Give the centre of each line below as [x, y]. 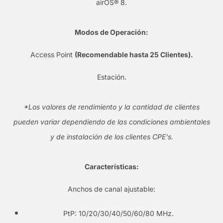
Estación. [111, 77]
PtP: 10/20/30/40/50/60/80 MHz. [118, 214]
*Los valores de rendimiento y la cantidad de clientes [111, 107]
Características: [111, 166]
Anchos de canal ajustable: [111, 189]
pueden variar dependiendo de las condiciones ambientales [111, 121]
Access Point [52, 54]
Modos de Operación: [111, 32]
